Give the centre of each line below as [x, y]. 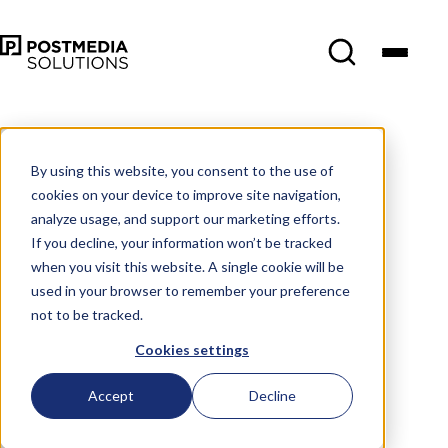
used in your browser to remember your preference [190, 290]
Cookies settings [192, 349]
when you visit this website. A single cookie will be [187, 266]
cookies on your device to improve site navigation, [185, 194]
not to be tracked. [86, 314]
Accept [111, 396]
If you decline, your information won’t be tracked [181, 242]
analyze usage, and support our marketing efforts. [185, 218]
